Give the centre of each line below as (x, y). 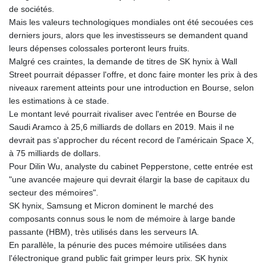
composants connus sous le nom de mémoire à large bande (122, 219)
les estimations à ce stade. (59, 101)
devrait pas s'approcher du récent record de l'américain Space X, (131, 140)
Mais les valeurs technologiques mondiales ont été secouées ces (131, 22)
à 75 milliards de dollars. (55, 153)
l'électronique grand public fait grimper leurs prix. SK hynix (118, 258)
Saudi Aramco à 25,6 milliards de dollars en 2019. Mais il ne (122, 127)
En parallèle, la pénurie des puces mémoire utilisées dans (118, 245)
